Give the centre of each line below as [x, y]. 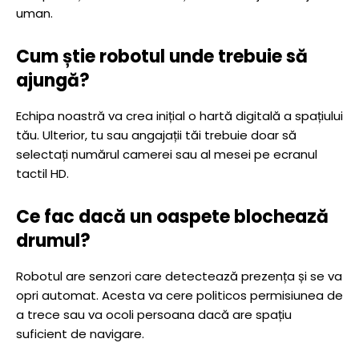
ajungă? [53, 81]
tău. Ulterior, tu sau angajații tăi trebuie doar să [156, 135]
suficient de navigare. [80, 334]
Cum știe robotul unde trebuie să [162, 56]
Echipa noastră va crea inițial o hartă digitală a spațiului [179, 116]
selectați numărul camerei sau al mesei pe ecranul [167, 154]
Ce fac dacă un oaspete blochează [172, 217]
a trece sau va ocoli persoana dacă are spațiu [154, 315]
